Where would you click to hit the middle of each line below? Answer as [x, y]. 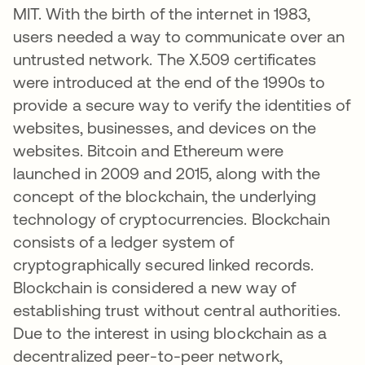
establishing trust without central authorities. [177, 310]
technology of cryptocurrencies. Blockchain [172, 219]
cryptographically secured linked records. [164, 265]
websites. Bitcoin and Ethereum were [148, 151]
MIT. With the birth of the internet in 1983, [162, 14]
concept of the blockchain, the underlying [165, 196]
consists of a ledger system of [124, 242]
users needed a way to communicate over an [179, 37]
